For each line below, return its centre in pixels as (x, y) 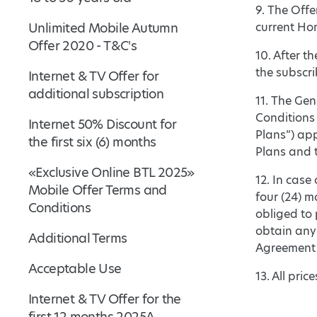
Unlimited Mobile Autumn (103, 28)
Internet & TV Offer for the (105, 299)
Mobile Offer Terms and (98, 190)
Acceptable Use (75, 269)
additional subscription (96, 94)
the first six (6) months (92, 142)
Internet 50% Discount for (102, 124)
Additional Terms (78, 238)
